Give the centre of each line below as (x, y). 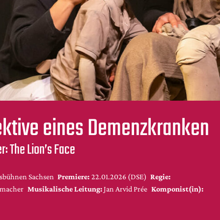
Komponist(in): (177, 189)
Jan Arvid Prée (125, 189)
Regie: (160, 176)
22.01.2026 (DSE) (119, 176)
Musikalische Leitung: (65, 189)
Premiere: (73, 176)
